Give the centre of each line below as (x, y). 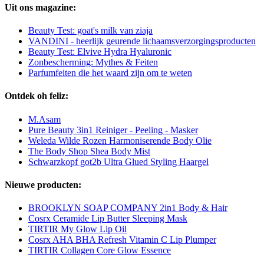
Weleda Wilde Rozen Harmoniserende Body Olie (120, 140)
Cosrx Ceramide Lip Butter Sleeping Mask (108, 219)
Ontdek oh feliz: (37, 96)
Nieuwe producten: (43, 184)
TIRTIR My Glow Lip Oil (77, 229)
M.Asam (44, 119)
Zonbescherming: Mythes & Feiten (93, 62)
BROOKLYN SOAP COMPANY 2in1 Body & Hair (128, 208)
